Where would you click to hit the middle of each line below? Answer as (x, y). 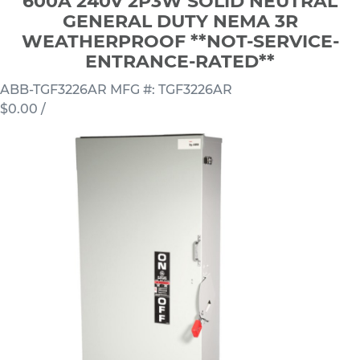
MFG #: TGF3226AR (171, 89)
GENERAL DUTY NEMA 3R (180, 21)
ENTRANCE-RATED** (180, 61)
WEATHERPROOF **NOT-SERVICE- (180, 41)
